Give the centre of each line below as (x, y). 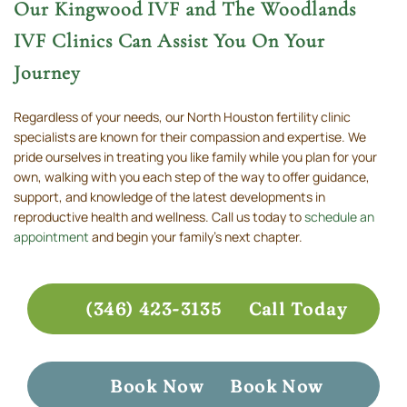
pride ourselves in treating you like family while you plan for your (195, 157)
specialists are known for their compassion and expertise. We (190, 137)
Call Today (296, 309)
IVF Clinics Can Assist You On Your (169, 41)
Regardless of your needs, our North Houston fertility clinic (182, 117)
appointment (51, 237)
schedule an (339, 217)
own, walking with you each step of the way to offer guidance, (192, 177)
